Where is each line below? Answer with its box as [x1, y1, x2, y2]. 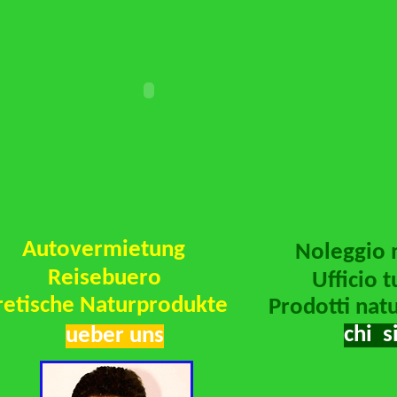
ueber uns [66, 324, 164, 348]
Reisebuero [48, 267, 161, 291]
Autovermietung [22, 238, 185, 262]
